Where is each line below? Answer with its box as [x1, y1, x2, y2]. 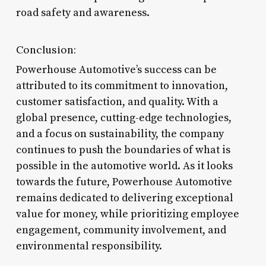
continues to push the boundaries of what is [15, 142, 230, 157]
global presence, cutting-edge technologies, [15, 110, 232, 125]
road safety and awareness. [15, 5, 150, 20]
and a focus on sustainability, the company [15, 126, 224, 141]
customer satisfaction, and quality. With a [15, 94, 218, 109]
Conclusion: [15, 42, 76, 56]
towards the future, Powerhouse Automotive [15, 175, 232, 189]
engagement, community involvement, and [15, 223, 226, 237]
